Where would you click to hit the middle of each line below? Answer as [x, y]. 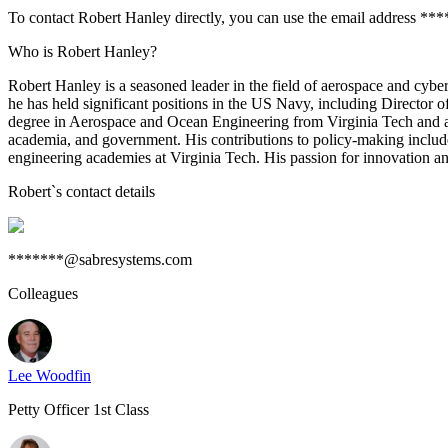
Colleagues [43, 293]
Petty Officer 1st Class [78, 409]
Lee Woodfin [49, 375]
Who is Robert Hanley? [82, 51]
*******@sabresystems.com [100, 259]
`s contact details [103, 191]
